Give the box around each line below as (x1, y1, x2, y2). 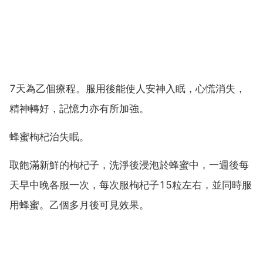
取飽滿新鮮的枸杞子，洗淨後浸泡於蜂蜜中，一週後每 (9, 159, 249, 171)
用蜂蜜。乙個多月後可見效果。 (9, 198, 149, 211)
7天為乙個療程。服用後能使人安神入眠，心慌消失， (9, 83, 245, 95)
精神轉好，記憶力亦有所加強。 (9, 103, 149, 115)
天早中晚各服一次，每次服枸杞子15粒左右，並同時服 (9, 178, 252, 191)
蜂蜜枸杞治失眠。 (9, 131, 89, 143)
